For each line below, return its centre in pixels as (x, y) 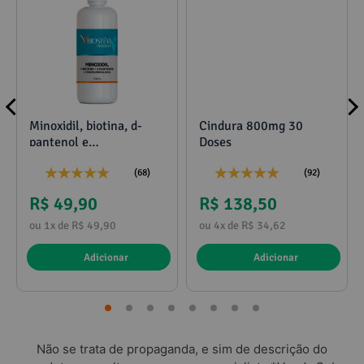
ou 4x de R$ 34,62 (243, 225)
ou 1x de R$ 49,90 (73, 225)
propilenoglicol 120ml (91, 158)
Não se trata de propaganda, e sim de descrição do (182, 349)
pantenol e (59, 142)
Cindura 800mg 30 (251, 126)
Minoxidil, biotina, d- (86, 126)
